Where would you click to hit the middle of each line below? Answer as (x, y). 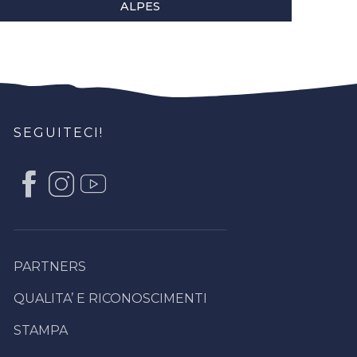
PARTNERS (50, 266)
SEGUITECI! (59, 133)
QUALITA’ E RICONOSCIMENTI (110, 298)
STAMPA (41, 330)
